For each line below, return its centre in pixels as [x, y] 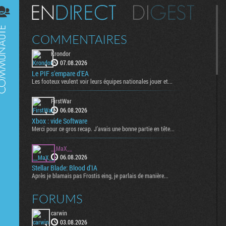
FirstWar [61, 101]
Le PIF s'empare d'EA [60, 73]
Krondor [61, 53]
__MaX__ [62, 148]
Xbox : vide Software [60, 121]
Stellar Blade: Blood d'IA [65, 168]
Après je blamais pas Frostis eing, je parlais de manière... [100, 176]
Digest [14, 9]
